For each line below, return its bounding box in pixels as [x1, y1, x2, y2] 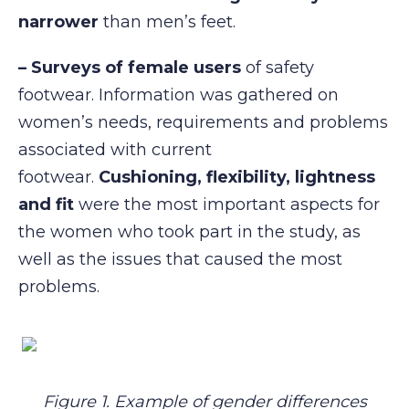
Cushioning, [99, 166, 206, 187]
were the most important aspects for [74, 194, 380, 215]
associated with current [18, 139, 212, 160]
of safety [246, 57, 314, 78]
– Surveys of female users [18, 57, 246, 78]
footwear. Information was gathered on [18, 84, 339, 105]
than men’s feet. [99, 12, 236, 33]
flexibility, [206, 166, 295, 187]
